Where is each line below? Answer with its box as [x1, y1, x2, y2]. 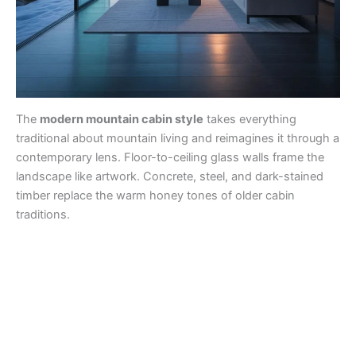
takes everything [203, 111, 296, 126]
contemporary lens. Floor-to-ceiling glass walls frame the [16, 149, 324, 164]
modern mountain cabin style [40, 111, 203, 126]
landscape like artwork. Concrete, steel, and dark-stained [16, 168, 323, 184]
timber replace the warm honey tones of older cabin [16, 188, 295, 203]
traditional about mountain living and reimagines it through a [16, 130, 339, 145]
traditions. [16, 207, 70, 222]
